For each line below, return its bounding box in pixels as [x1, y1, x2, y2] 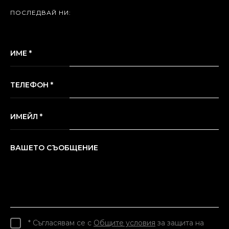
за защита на [155, 218, 204, 227]
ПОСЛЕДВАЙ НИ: [10, 8, 71, 16]
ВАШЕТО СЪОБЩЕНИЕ [10, 143, 98, 152]
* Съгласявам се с [28, 218, 94, 227]
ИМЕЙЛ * [10, 111, 42, 121]
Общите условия [94, 218, 155, 227]
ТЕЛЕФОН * [10, 80, 53, 89]
